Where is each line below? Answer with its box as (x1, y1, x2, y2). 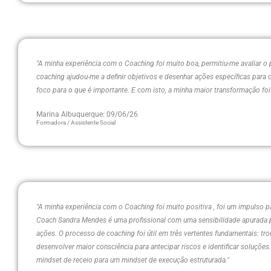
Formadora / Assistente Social (36, 119, 116, 126)
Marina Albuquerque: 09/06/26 (36, 110, 138, 119)
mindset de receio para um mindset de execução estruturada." (36, 256, 229, 264)
